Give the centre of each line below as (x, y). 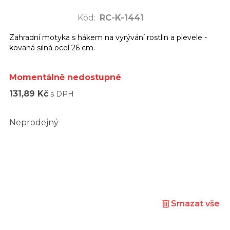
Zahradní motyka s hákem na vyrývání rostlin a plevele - (108, 37)
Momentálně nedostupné (65, 77)
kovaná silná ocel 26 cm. (52, 47)
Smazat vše (195, 203)
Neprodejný (34, 122)
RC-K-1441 (121, 17)
